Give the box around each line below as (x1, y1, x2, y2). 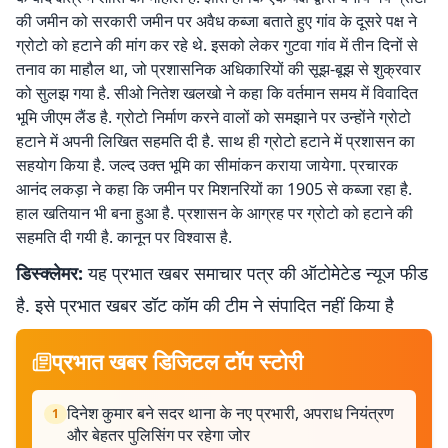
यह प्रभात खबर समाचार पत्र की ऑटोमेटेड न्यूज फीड (83, 261, 428, 285)
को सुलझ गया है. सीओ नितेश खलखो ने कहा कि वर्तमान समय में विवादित (16, 82, 418, 104)
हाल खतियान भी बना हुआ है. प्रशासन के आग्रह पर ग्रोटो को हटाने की (16, 202, 413, 224)
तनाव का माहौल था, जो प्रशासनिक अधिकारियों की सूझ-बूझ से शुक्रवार (16, 58, 421, 80)
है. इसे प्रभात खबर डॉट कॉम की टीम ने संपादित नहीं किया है (16, 293, 394, 317)
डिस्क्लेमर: (16, 261, 83, 285)
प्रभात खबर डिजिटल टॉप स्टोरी (52, 346, 303, 376)
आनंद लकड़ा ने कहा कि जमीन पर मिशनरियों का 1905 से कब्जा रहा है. (16, 178, 412, 200)
